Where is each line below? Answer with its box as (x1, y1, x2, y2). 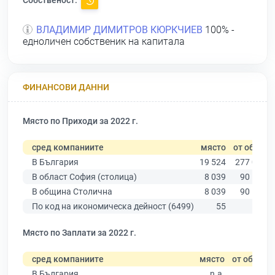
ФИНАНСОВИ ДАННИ (23, 82, 109, 92)
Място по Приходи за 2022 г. (23, 116, 138, 126)
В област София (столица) (32, 172, 137, 182)
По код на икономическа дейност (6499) (32, 201, 194, 212)
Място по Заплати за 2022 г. (23, 228, 136, 238)
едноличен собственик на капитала (23, 36, 185, 48)
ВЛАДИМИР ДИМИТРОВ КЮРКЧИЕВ (36, 24, 203, 36)
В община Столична (32, 187, 112, 197)
